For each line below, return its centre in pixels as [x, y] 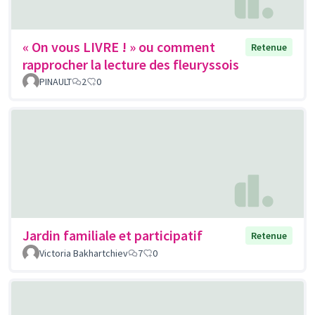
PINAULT [56, 82]
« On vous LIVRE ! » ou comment [119, 47]
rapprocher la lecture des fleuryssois [131, 65]
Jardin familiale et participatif [112, 235]
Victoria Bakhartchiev [84, 253]
